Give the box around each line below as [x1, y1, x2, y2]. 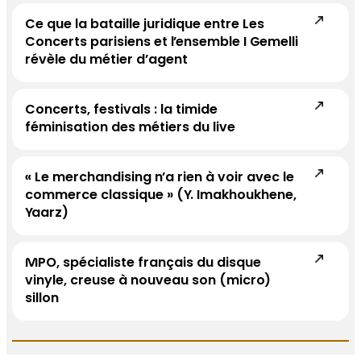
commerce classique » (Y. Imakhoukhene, [25, 189, 297, 203]
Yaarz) [25, 207, 69, 221]
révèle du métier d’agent [25, 54, 189, 68]
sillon [25, 293, 60, 306]
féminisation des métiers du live [25, 122, 236, 135]
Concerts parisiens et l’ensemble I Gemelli [25, 36, 299, 50]
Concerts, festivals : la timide [25, 104, 218, 118]
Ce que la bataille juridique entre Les [25, 19, 265, 32]
